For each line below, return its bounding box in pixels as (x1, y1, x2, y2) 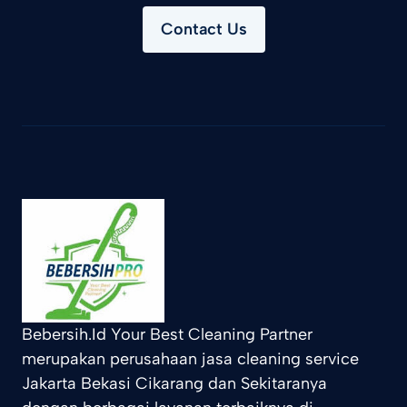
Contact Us (160, 19, 247, 40)
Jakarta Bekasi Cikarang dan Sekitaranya (22, 373, 327, 394)
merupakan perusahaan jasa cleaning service (22, 349, 359, 370)
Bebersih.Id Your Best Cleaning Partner (22, 324, 313, 345)
